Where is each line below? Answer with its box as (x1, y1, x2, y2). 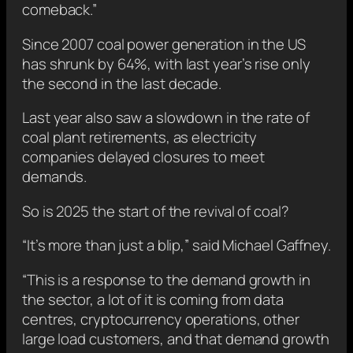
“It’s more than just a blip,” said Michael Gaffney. (22, 235, 331, 256)
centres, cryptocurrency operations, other (22, 308, 299, 329)
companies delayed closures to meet (22, 147, 265, 168)
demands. (22, 166, 87, 188)
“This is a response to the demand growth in (22, 269, 310, 290)
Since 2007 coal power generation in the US (22, 33, 306, 54)
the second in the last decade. (22, 72, 221, 94)
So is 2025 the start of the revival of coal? (22, 200, 289, 221)
